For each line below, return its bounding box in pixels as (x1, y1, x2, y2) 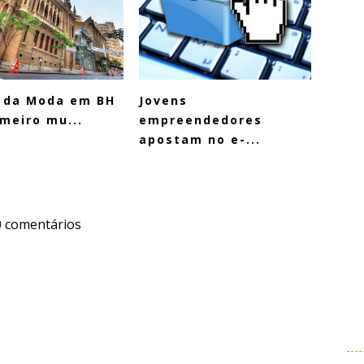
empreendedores (139, 111, 262, 128)
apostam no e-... (139, 131, 261, 147)
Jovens (139, 92, 188, 108)
